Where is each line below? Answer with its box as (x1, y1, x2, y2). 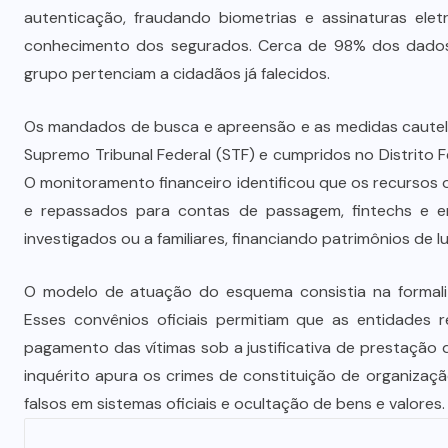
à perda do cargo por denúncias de (105, 27, 425, 56)
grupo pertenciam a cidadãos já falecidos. (24, 63, 330, 84)
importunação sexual (168, 56, 362, 85)
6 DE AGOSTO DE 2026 (198, 105, 349, 123)
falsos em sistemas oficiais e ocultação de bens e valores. (24, 393, 445, 414)
